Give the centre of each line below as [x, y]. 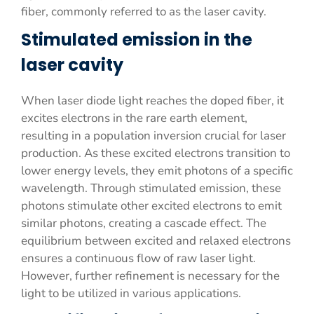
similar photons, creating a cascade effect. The [144, 223]
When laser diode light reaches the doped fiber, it [152, 101]
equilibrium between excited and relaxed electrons [156, 241]
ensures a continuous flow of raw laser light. [138, 258]
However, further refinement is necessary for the [150, 276]
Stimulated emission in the [137, 40]
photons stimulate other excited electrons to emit [151, 206]
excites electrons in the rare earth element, [134, 118]
